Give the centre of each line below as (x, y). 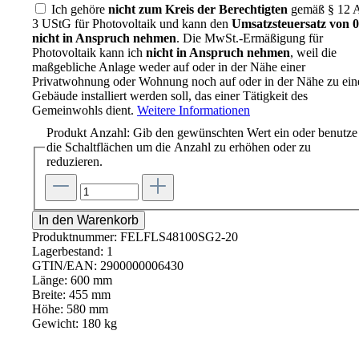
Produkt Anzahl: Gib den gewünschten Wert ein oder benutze (202, 132)
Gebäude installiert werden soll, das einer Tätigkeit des (170, 95)
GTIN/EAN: (66, 265)
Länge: (51, 280)
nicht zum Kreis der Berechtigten (198, 9)
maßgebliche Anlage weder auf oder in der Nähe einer (169, 67)
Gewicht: (57, 323)
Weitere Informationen (194, 110)
